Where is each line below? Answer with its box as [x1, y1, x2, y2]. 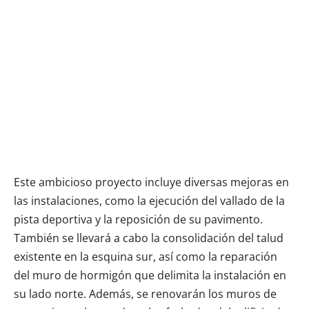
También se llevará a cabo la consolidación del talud [14, 230, 283, 246]
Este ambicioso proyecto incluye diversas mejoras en [14, 174, 289, 190]
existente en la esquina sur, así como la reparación [14, 248, 277, 264]
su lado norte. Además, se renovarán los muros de [14, 286, 277, 301]
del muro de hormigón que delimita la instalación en [14, 267, 286, 283]
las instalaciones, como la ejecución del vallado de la [14, 192, 285, 208]
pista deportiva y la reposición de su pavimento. [14, 211, 263, 227]
